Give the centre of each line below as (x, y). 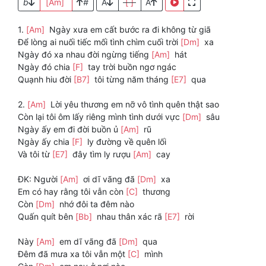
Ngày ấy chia (45, 142)
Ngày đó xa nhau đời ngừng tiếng (85, 55)
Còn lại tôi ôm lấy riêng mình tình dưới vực (100, 117)
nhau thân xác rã (129, 217)
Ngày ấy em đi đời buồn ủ (69, 129)
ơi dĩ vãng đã (109, 179)
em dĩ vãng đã (88, 242)
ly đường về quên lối (126, 142)
